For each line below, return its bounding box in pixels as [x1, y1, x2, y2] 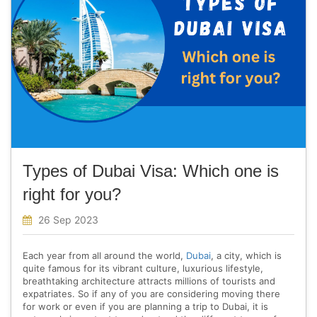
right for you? [23, 185, 121, 204]
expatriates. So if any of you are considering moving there [23, 288, 280, 300]
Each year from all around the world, [23, 250, 186, 262]
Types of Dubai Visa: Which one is [23, 161, 279, 181]
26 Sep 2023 [35, 214, 98, 226]
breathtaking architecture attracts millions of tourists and [23, 275, 275, 287]
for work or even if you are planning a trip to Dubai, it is [23, 301, 268, 313]
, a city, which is [211, 250, 282, 262]
